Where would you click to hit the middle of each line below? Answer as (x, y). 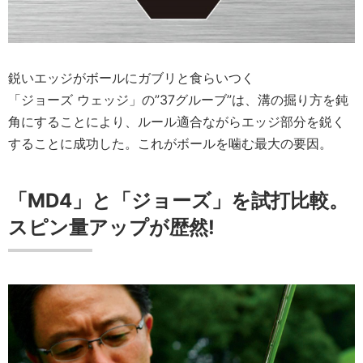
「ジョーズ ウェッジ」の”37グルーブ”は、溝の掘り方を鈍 (178, 99)
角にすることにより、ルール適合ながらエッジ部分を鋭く (177, 121)
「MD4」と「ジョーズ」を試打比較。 (178, 200)
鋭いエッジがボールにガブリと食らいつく (131, 77)
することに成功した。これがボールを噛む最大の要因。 (170, 143)
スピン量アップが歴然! (111, 227)
